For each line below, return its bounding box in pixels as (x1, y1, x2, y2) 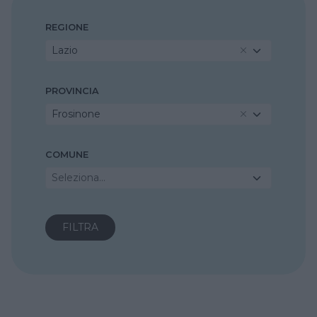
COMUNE (45, 149, 88, 160)
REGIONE (45, 21, 88, 33)
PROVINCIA (45, 85, 99, 96)
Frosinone (52, 107, 100, 120)
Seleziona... (52, 171, 105, 184)
